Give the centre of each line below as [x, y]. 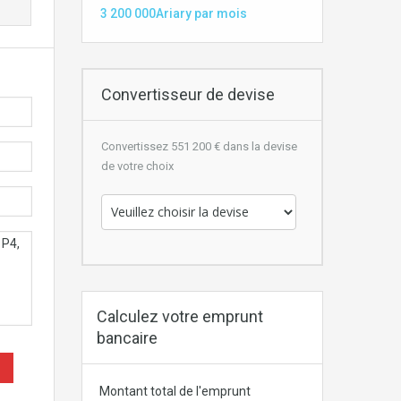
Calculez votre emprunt [180, 316]
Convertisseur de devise [186, 94]
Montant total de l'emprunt [175, 391]
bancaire [127, 337]
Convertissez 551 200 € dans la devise [199, 146]
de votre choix [137, 166]
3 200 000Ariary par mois [174, 13]
